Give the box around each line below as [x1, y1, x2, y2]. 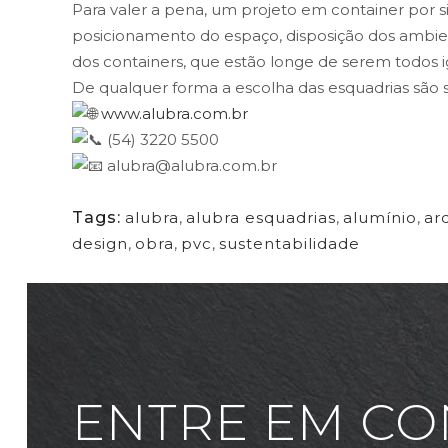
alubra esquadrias [186, 208, 336, 228]
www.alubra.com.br [101, 104, 248, 124]
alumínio [343, 208, 417, 228]
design [72, 234, 128, 254]
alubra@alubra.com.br [103, 156, 277, 176]
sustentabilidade [219, 234, 360, 254]
